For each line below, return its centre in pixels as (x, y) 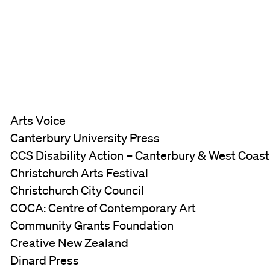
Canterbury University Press (85, 138)
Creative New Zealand (70, 243)
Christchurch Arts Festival (80, 173)
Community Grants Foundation (92, 225)
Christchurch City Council (77, 190)
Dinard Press (45, 260)
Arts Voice (38, 120)
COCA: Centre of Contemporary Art (103, 208)
